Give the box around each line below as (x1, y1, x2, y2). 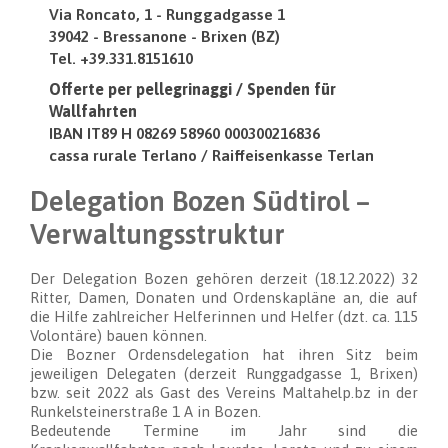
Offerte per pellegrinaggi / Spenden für (48, 80, 336, 99)
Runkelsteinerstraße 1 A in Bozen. (30, 403, 261, 421)
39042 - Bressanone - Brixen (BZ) (48, 26, 280, 45)
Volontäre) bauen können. (30, 327, 207, 345)
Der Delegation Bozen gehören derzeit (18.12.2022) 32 (30, 270, 418, 288)
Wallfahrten (48, 102, 137, 121)
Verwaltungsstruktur (30, 217, 285, 250)
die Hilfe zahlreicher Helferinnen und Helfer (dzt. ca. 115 (30, 308, 418, 326)
